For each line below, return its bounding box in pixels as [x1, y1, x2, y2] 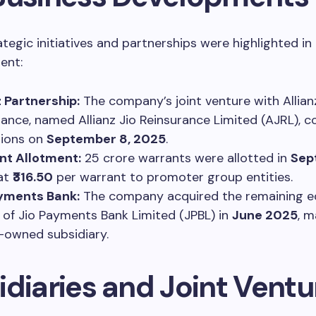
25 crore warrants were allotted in [81, 149, 291, 166]
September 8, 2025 [47, 130, 166, 147]
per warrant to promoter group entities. [53, 168, 293, 186]
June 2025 [232, 206, 298, 224]
